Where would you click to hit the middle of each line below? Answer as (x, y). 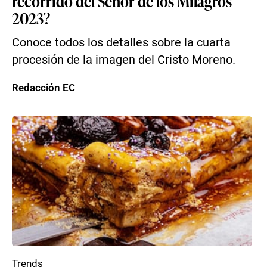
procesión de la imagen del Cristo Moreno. (124, 60)
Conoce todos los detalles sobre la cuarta (121, 43)
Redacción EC (44, 88)
